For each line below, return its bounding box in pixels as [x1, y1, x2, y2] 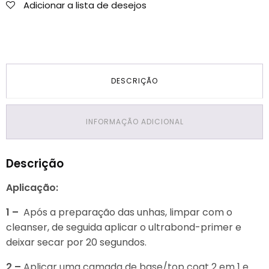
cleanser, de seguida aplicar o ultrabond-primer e [6, 220, 241, 235]
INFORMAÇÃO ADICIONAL [85, 116, 184, 127]
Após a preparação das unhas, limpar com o [23, 205, 232, 220]
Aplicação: [6, 181, 58, 195]
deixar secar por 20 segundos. [6, 235, 147, 250]
